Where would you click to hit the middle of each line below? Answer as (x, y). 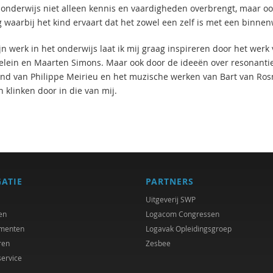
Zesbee (158, 243)
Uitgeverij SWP (171, 199)
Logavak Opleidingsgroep (189, 229)
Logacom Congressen (183, 214)
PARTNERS (170, 181)
